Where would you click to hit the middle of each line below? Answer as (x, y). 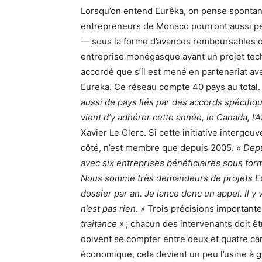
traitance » (102, 224)
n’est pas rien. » (113, 209)
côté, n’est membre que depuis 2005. (158, 148)
